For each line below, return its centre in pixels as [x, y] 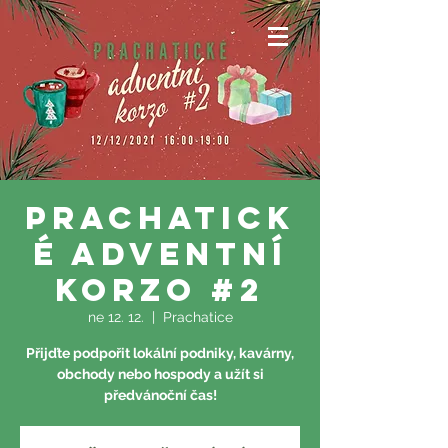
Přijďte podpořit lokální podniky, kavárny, [160, 353]
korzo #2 [160, 290]
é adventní [160, 254]
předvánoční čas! [160, 395]
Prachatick [160, 218]
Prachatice [197, 317]
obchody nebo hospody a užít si [160, 374]
